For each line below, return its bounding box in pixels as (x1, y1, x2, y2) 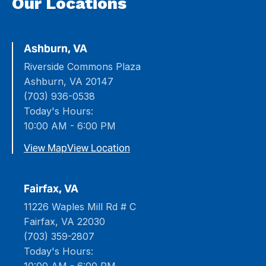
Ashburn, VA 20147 (24, 75, 113, 87)
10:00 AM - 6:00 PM (24, 120, 116, 132)
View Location (67, 142, 130, 154)
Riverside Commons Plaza (24, 61, 141, 72)
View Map (24, 142, 67, 154)
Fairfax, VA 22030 (24, 216, 105, 227)
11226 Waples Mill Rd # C (24, 201, 136, 213)
